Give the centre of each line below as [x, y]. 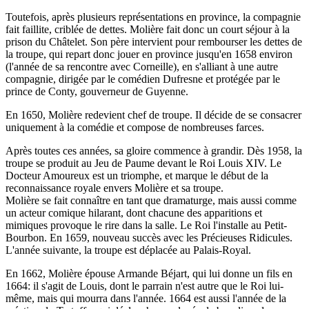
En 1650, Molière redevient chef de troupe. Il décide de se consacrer [153, 114]
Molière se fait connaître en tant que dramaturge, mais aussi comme [151, 200]
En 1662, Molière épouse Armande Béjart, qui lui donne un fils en [149, 273]
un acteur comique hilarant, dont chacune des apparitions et [134, 212]
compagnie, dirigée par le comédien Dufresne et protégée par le [143, 79]
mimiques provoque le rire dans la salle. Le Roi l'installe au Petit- [146, 225]
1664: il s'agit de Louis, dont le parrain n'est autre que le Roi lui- [144, 286]
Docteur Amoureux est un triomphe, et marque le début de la [137, 175]
